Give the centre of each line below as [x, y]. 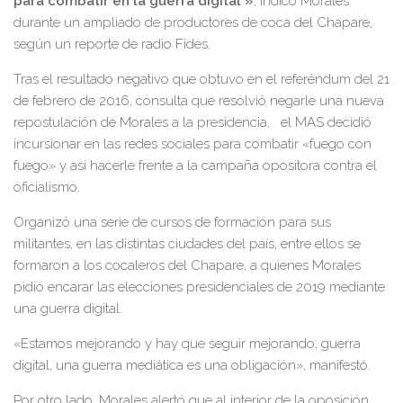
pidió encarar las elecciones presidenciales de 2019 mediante [199, 287]
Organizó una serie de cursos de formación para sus [172, 222]
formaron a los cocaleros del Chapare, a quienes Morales [187, 265]
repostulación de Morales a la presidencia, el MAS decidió [193, 122]
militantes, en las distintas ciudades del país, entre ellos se [187, 243]
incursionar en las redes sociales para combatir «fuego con [193, 143]
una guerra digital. [68, 308]
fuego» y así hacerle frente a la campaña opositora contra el [195, 165]
